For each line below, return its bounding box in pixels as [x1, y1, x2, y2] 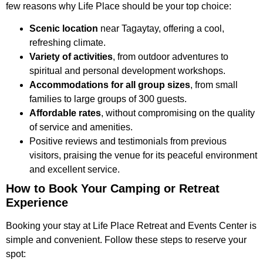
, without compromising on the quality [101, 108, 255, 119]
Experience [6, 196, 68, 210]
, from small [190, 80, 238, 90]
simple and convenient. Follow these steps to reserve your [6, 235, 247, 245]
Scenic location [29, 23, 98, 34]
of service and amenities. [29, 122, 133, 133]
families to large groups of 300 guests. [29, 94, 187, 104]
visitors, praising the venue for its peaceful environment [29, 150, 257, 161]
